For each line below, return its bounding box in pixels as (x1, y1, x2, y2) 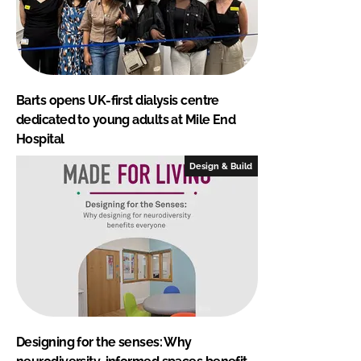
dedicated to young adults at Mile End (16, 111, 236, 127)
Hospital (16, 131, 64, 147)
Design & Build (189, 160, 253, 171)
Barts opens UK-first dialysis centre (16, 92, 219, 108)
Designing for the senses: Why (16, 334, 192, 350)
